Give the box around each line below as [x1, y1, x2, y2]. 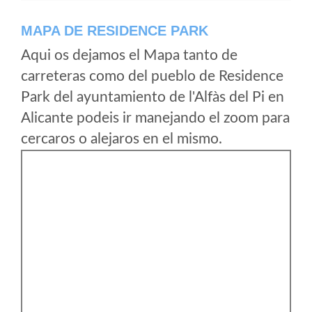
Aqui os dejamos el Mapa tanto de [21, 48, 237, 63]
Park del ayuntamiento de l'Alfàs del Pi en [21, 90, 284, 104]
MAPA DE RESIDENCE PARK [21, 23, 208, 38]
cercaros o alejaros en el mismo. [21, 132, 222, 146]
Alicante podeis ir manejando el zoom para [21, 111, 290, 125]
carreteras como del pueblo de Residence [21, 69, 283, 84]
